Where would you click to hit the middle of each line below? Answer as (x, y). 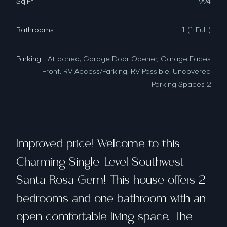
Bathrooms (35, 30)
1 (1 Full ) (196, 30)
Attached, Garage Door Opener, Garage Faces (129, 59)
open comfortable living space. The (104, 217)
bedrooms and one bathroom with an (111, 199)
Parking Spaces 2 (181, 84)
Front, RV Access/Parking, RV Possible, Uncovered (126, 71)
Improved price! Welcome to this (98, 144)
